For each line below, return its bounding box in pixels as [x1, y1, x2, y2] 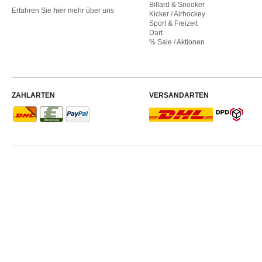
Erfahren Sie [12, 6, 53, 15]
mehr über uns [66, 6, 114, 15]
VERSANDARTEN [149, 91, 209, 99]
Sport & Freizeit [149, 19, 198, 27]
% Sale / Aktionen [149, 38, 205, 46]
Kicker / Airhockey [149, 10, 205, 18]
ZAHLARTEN [12, 91, 55, 99]
